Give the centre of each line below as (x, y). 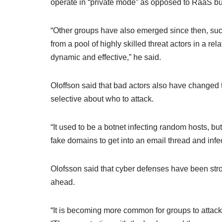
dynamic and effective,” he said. (106, 57)
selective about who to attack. (102, 99)
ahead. (64, 182)
